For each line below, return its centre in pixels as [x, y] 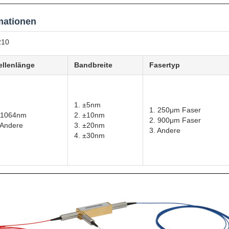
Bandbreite [93, 65]
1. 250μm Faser [175, 110]
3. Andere [165, 130]
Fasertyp [165, 65]
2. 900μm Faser [175, 120]
